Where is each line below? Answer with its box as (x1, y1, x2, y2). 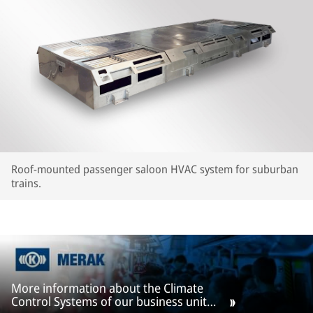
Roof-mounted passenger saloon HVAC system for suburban (11, 161, 298, 177)
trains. (11, 175, 41, 191)
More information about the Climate (11, 279, 203, 297)
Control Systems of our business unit (11, 293, 207, 310)
